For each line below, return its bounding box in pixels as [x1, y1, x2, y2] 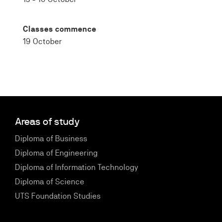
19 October [23, 37, 62, 46]
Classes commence [23, 24, 96, 34]
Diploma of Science [15, 177, 84, 186]
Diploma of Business [15, 134, 87, 143]
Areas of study [15, 116, 80, 127]
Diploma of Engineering [15, 148, 98, 158]
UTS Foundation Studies [15, 191, 101, 201]
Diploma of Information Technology [15, 163, 138, 172]
